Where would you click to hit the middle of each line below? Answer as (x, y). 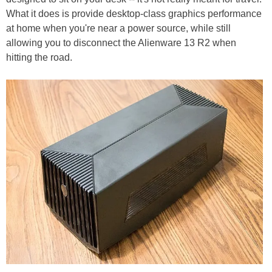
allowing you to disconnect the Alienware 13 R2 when (121, 42)
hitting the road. (39, 57)
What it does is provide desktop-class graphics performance (134, 13)
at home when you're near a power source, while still (118, 28)
